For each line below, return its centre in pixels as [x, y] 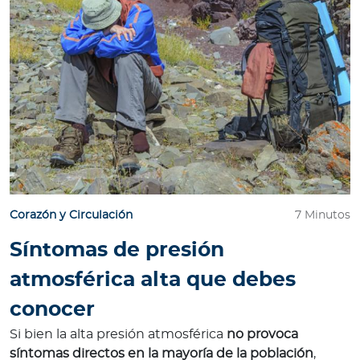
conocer [52, 310]
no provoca [262, 335]
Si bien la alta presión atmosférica [118, 335]
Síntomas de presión [117, 251]
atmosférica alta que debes [153, 280]
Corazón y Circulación [71, 216]
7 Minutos [323, 216]
